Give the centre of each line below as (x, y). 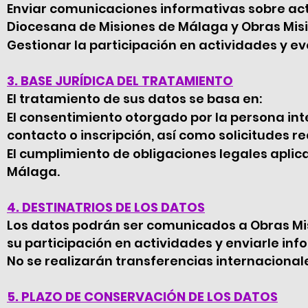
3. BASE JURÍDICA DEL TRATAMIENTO (120, 81)
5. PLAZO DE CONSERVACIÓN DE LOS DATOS (142, 297)
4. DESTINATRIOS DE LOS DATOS (106, 207)
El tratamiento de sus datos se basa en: (134, 99)
